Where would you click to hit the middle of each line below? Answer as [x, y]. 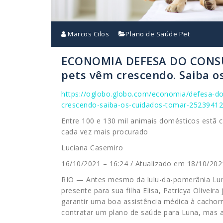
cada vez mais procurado [105, 132]
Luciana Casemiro [92, 148]
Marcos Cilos [87, 34]
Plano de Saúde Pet [158, 34]
